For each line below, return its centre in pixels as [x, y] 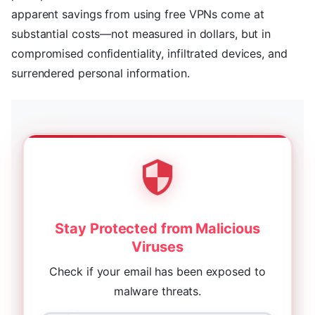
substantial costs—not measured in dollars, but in [141, 34]
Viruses [157, 247]
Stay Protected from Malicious [157, 229]
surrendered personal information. [101, 73]
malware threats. [157, 291]
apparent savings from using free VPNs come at [138, 14]
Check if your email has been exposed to [157, 272]
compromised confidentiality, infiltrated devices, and [149, 54]
